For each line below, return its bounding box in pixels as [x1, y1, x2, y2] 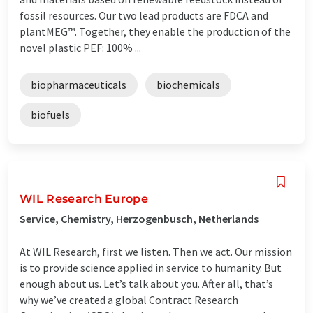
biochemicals [156, 77, 220, 92]
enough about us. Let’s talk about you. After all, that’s [20, 276, 273, 291]
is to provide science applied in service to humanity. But [20, 260, 282, 275]
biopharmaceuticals [31, 77, 126, 92]
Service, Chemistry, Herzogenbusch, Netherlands [20, 211, 259, 226]
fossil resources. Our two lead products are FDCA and [20, 8, 268, 22]
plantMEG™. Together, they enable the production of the [20, 24, 291, 38]
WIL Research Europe [20, 191, 149, 205]
